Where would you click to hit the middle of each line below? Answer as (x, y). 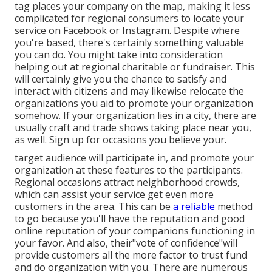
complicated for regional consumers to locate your (129, 19)
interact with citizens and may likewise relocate (122, 91)
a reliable (194, 207)
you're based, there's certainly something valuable (129, 43)
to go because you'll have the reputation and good (130, 219)
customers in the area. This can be (94, 207)
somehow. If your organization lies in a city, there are (135, 116)
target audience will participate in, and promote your (134, 158)
